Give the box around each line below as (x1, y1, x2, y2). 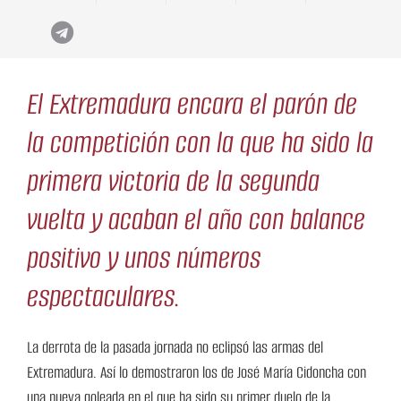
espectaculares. (27, 277, 180, 316)
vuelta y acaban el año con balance (27, 200, 365, 239)
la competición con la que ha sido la (27, 123, 373, 162)
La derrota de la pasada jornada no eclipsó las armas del (27, 337, 323, 359)
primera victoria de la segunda (27, 161, 320, 200)
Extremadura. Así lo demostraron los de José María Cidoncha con (27, 362, 366, 384)
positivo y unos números (27, 238, 260, 277)
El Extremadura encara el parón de (27, 84, 357, 124)
